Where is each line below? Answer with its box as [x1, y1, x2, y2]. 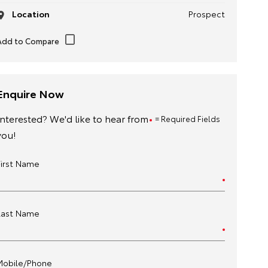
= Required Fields [154, 113, 220, 124]
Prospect [188, 8, 225, 20]
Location [10, 8, 50, 20]
